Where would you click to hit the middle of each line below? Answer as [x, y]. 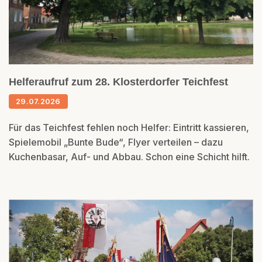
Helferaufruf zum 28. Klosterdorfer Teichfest [118, 82]
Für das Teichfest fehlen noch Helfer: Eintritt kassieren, [129, 128]
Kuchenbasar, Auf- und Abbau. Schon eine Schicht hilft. [129, 157]
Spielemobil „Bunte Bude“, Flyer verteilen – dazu [116, 142]
